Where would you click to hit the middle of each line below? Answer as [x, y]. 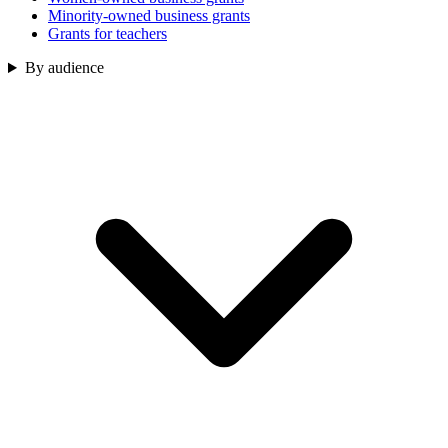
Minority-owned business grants [149, 16]
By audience [64, 68]
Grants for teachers [107, 34]
